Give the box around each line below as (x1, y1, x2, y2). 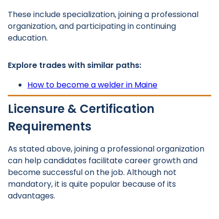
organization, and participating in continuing (8, 21, 176, 32)
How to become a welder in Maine (27, 79, 157, 90)
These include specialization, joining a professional (8, 9, 198, 20)
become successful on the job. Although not (8, 167, 176, 178)
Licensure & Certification (8, 101, 154, 117)
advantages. (8, 190, 55, 201)
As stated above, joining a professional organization (8, 143, 204, 154)
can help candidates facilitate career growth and (8, 155, 197, 166)
